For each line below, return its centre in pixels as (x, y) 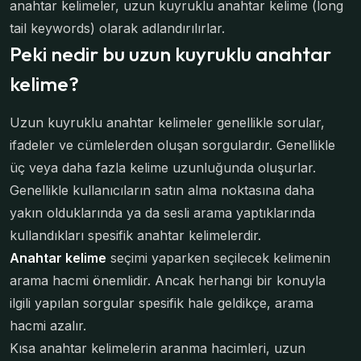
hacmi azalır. (48, 326)
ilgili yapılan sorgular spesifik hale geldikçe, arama (162, 303)
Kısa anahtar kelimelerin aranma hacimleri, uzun (158, 348)
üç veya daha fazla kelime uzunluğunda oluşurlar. (163, 168)
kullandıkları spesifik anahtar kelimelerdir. (135, 235)
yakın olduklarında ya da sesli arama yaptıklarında (162, 213)
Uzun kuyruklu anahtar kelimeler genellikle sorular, (167, 122)
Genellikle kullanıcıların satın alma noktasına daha (162, 190)
